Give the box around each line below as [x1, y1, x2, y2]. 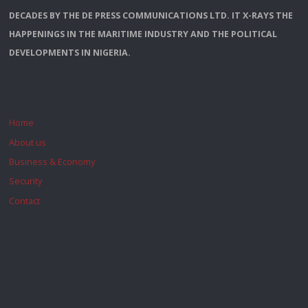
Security [8, 175, 42, 188]
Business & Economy [8, 156, 95, 168]
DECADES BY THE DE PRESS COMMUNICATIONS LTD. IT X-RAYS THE [8, 9, 293, 21]
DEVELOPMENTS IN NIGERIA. [8, 46, 131, 58]
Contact [8, 195, 40, 207]
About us [8, 136, 46, 148]
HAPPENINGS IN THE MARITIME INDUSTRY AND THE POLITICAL [8, 27, 277, 40]
